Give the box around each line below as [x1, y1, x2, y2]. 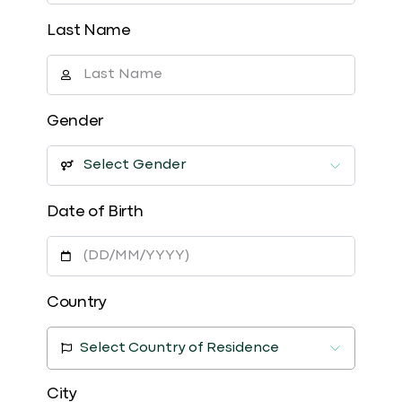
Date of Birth [47, 200, 144, 223]
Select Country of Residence [80, 337, 279, 359]
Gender [47, 109, 103, 133]
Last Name [47, 19, 131, 42]
